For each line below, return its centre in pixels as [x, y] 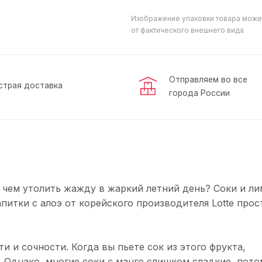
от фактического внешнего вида [187, 30]
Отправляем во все [208, 80]
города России [199, 93]
